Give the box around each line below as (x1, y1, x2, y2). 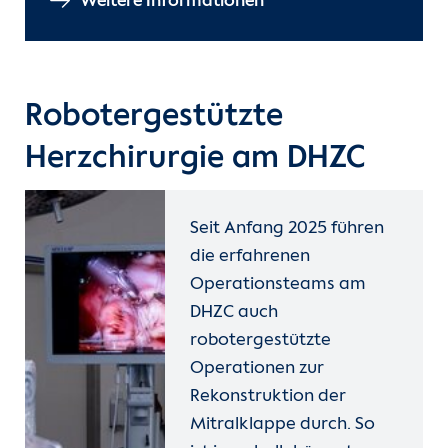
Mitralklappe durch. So (190, 415, 376, 435)
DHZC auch (190, 303, 279, 323)
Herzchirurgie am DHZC (25, 142, 365, 176)
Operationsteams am (190, 275, 367, 295)
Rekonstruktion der (190, 387, 347, 407)
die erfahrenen (190, 247, 311, 267)
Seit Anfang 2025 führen (190, 219, 385, 239)
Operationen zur (190, 359, 325, 379)
